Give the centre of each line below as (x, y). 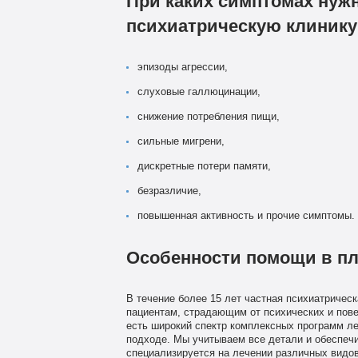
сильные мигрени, (181, 141)
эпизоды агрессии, (182, 67)
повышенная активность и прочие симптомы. (246, 215)
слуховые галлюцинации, (199, 91)
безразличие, (169, 191)
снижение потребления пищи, (208, 116)
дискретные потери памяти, (204, 166)
